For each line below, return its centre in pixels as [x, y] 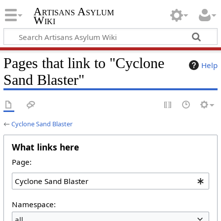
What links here [45, 147]
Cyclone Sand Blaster [42, 124]
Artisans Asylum [74, 12]
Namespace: [34, 204]
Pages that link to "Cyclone [84, 63]
